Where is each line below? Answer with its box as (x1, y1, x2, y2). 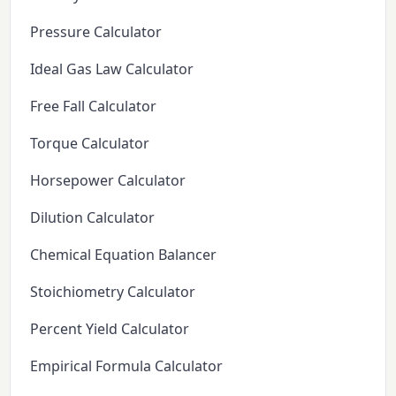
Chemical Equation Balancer (30, 244, 217, 264)
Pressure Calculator (30, 21, 163, 42)
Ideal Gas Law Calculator (30, 58, 194, 79)
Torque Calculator (30, 133, 150, 153)
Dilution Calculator (30, 207, 156, 227)
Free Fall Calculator (30, 95, 157, 116)
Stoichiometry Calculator (30, 281, 196, 301)
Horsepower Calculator (30, 170, 187, 190)
